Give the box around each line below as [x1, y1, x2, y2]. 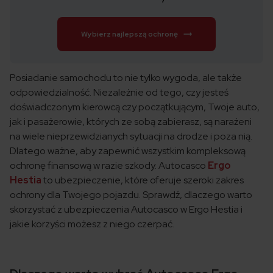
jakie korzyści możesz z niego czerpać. [10, 218, 174, 231]
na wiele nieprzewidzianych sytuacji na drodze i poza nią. [10, 130, 252, 143]
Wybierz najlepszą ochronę [80, 29, 178, 40]
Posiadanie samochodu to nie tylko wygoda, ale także [10, 71, 242, 85]
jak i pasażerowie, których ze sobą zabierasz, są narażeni [10, 115, 252, 129]
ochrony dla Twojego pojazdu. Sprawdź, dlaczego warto [10, 188, 252, 202]
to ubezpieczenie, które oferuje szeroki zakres [41, 174, 244, 187]
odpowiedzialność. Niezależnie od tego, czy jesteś [10, 86, 229, 99]
